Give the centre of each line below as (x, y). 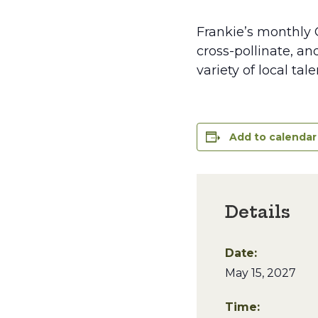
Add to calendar (273, 137)
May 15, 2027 (261, 273)
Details (258, 212)
